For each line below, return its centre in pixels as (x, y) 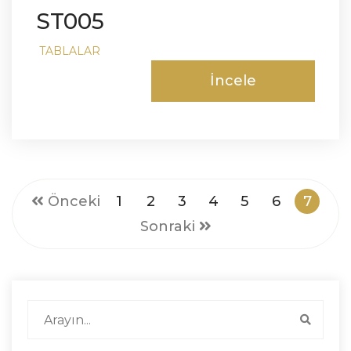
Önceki (72, 201)
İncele (233, 81)
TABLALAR (70, 51)
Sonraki (169, 226)
